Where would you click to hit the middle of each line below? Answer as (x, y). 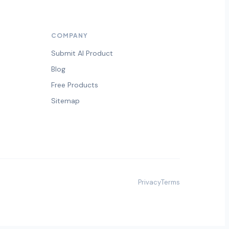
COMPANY (70, 36)
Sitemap (65, 101)
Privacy (150, 182)
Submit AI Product (82, 53)
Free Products (75, 85)
